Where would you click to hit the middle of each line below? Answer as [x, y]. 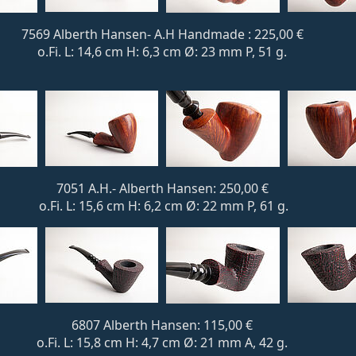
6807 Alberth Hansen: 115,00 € [162, 325]
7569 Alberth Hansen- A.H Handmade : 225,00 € [162, 34]
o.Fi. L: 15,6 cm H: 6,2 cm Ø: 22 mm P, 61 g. [162, 206]
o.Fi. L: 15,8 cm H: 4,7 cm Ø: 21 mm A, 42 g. [162, 342]
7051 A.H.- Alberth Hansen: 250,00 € [162, 188]
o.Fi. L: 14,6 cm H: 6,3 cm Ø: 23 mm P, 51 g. [162, 52]
